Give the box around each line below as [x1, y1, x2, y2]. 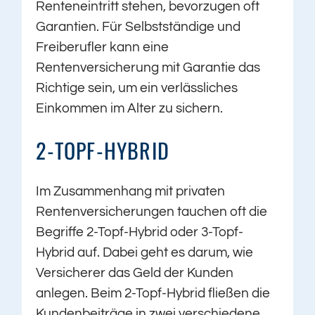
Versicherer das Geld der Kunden [36, 266, 234, 281]
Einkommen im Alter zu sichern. [36, 101, 224, 116]
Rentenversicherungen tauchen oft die [36, 205, 268, 219]
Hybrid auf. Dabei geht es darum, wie [36, 245, 254, 260]
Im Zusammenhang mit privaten [36, 184, 226, 199]
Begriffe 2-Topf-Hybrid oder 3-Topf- [36, 225, 244, 240]
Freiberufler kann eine [36, 40, 169, 55]
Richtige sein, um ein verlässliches [36, 81, 238, 96]
